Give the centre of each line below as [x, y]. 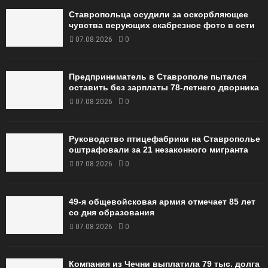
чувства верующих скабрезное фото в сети [162, 25]
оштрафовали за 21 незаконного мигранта [159, 150]
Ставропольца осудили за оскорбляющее [159, 14]
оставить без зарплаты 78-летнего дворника [164, 88]
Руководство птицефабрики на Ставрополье [165, 139]
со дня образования [112, 212]
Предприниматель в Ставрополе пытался [158, 77]
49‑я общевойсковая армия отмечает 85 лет [162, 201]
